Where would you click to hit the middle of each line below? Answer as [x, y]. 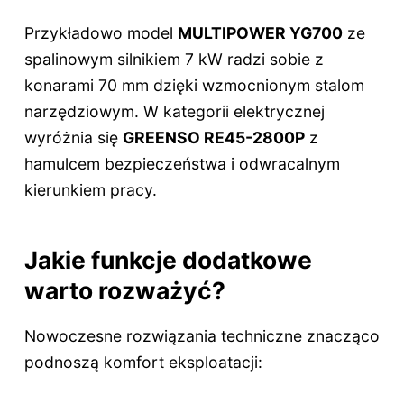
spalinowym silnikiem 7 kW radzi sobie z [174, 59]
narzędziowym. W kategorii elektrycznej [174, 111]
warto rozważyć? [124, 291]
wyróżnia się [73, 137]
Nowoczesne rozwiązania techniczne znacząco [202, 336]
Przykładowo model [101, 32]
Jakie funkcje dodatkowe [168, 260]
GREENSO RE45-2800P [213, 137]
